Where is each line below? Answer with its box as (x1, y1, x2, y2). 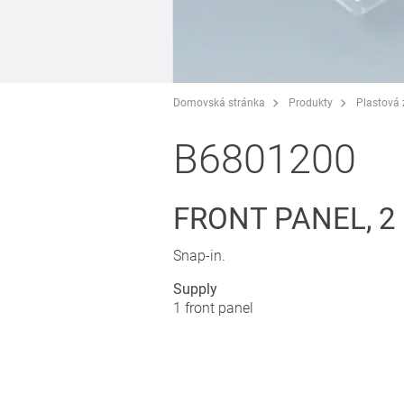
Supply (173, 280, 217, 298)
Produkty (289, 96, 333, 109)
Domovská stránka (173, 96, 265, 109)
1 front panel (173, 298, 253, 317)
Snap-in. (173, 246, 225, 264)
